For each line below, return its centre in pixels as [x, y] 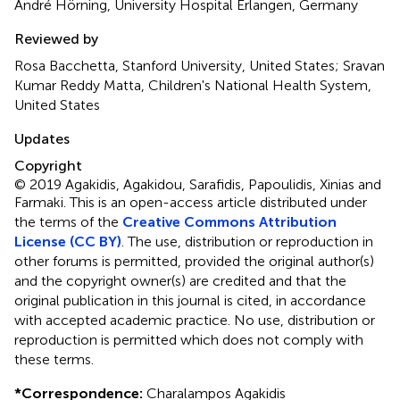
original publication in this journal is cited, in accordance [190, 300]
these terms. [54, 359]
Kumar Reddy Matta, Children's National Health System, [193, 85]
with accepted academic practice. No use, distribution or [195, 320]
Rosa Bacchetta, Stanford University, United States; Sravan [200, 65]
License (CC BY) [68, 241]
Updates [42, 138]
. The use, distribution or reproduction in [247, 241]
